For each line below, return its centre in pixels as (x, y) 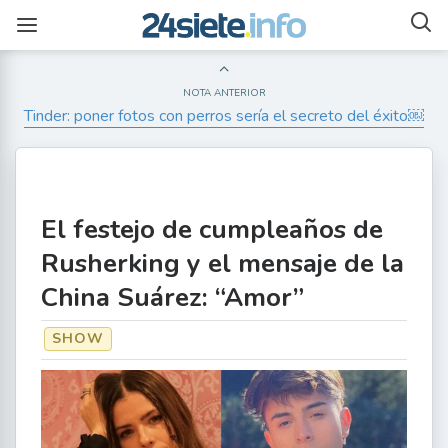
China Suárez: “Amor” (172, 297)
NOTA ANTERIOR (224, 93)
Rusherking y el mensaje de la (222, 263)
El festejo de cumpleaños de (212, 229)
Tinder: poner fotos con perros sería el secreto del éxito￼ (224, 116)
